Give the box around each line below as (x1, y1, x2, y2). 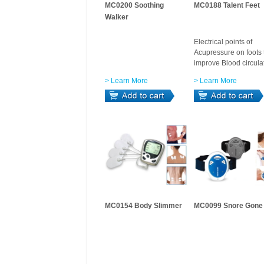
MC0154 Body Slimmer (105, 202, 182, 210)
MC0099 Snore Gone (194, 202, 263, 210)
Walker (105, 13, 128, 21)
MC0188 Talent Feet (194, 1, 260, 9)
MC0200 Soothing (105, 1, 164, 9)
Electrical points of (194, 38, 252, 46)
